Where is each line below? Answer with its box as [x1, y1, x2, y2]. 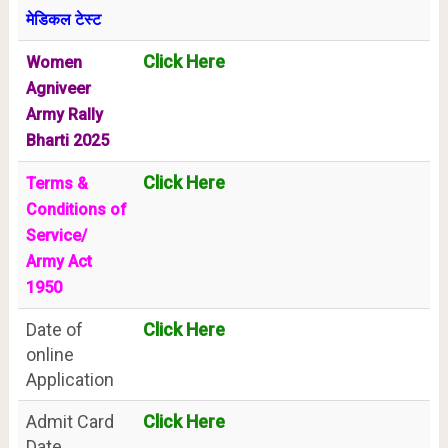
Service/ [25, 226, 87, 245]
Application [25, 369, 114, 390]
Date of [25, 319, 83, 340]
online [25, 344, 74, 365]
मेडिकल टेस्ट [25, 10, 101, 29]
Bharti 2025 [25, 131, 109, 150]
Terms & [25, 174, 88, 193]
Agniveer [25, 79, 91, 98]
